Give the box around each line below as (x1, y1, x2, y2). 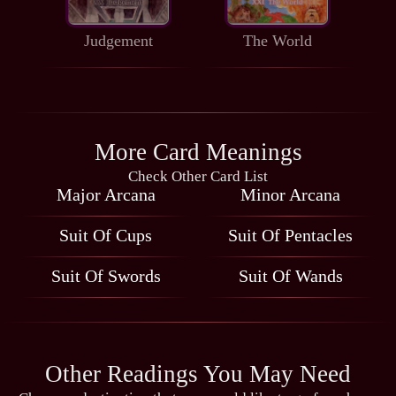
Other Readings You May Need (45, 361, 351, 388)
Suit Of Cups (59, 225, 152, 246)
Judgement (83, 32, 153, 50)
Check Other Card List (128, 168, 268, 186)
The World (242, 32, 312, 50)
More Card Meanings (94, 139, 302, 166)
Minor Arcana (240, 185, 340, 205)
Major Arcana (56, 185, 156, 205)
